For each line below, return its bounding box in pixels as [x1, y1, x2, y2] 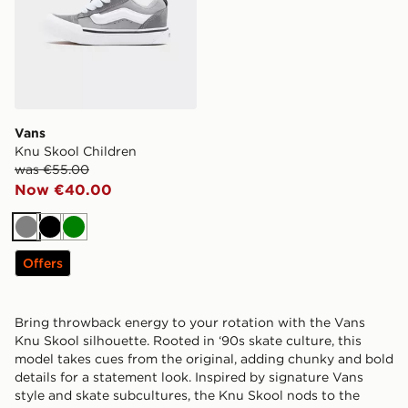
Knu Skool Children [15, 142, 137, 159]
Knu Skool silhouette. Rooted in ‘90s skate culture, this [15, 331, 362, 349]
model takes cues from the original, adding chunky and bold [15, 350, 393, 367]
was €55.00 [15, 160, 89, 178]
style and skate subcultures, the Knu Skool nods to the [15, 386, 360, 403]
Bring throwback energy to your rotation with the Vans [15, 313, 365, 331]
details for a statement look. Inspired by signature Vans [15, 368, 363, 385]
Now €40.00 [15, 179, 112, 199]
